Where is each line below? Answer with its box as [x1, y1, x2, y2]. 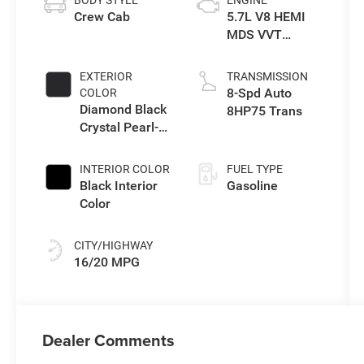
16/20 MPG [74, 253, 141, 270]
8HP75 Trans [226, 102, 302, 119]
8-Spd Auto [226, 84, 292, 101]
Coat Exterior [80, 136, 156, 153]
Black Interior [80, 177, 158, 193]
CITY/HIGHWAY [74, 238, 154, 252]
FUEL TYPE [226, 162, 283, 175]
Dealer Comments [42, 328, 175, 353]
